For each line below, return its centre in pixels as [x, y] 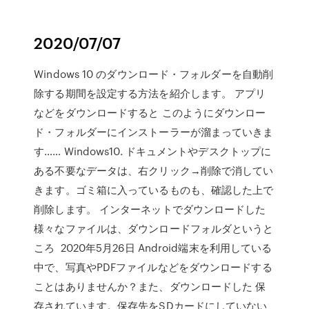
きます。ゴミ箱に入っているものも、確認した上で [154, 190]
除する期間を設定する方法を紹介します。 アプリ [150, 93]
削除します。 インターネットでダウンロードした [150, 209]
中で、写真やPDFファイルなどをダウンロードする [153, 267]
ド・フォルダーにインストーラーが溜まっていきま [154, 132]
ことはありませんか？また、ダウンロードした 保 [150, 286]
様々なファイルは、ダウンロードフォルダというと [154, 228]
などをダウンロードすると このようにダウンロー [150, 112]
